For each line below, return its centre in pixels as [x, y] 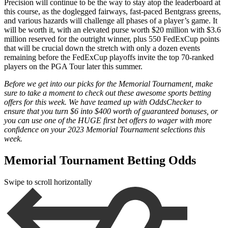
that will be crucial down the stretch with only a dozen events [102, 48]
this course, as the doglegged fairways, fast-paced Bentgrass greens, [112, 11]
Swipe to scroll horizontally [48, 182]
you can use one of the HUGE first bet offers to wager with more [108, 120]
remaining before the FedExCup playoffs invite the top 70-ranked [109, 57]
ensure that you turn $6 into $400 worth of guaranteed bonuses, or [111, 111]
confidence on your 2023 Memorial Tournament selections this [105, 129]
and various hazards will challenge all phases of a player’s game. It [111, 20]
